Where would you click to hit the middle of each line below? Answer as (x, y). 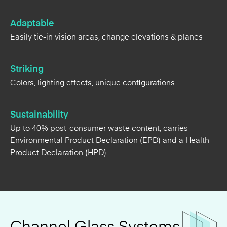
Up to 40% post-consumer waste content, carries (99, 81)
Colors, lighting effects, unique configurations (92, 35)
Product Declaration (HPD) (58, 105)
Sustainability (39, 67)
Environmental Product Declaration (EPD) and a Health (110, 93)
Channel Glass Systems (95, 179)
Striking (27, 22)
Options (39, 198)
